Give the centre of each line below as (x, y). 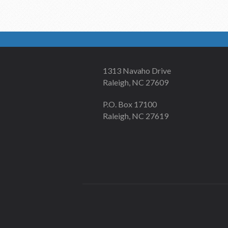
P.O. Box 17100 (130, 104)
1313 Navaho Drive (137, 70)
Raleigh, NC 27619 (136, 116)
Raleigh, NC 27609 (136, 82)
